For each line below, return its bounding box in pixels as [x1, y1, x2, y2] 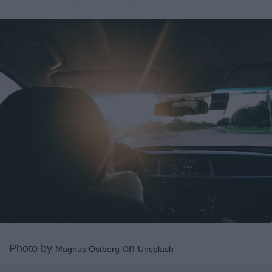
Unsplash [138, 243, 174, 254]
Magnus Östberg [55, 243, 120, 254]
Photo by [9, 242, 55, 254]
